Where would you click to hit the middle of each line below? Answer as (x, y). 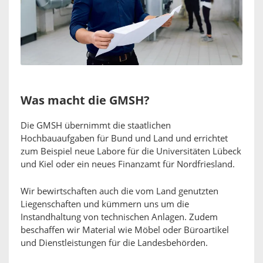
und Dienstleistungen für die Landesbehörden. (114, 243)
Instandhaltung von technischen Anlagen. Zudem (119, 218)
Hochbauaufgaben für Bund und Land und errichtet (124, 139)
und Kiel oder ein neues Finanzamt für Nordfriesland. (128, 165)
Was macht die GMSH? (85, 101)
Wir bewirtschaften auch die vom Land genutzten (119, 192)
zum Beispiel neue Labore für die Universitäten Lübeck (131, 152)
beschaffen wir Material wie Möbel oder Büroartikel (125, 230)
